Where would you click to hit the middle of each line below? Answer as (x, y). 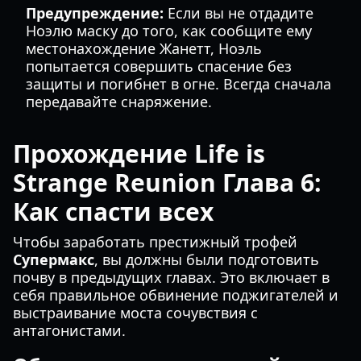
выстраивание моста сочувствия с (135, 313)
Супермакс (54, 259)
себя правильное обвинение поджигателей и (176, 295)
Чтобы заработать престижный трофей (155, 242)
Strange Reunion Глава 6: (167, 183)
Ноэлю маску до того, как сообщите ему (169, 31)
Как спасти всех (113, 212)
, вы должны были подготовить (207, 259)
